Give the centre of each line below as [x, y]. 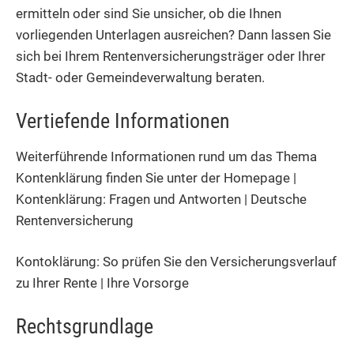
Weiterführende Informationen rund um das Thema [166, 157]
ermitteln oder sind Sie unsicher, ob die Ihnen [149, 13]
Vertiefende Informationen [123, 121]
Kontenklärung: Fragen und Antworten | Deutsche [161, 200]
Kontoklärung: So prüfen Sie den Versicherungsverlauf [176, 262]
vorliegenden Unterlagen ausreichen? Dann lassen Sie [173, 34]
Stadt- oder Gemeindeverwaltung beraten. [140, 77]
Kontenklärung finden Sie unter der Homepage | [156, 178]
